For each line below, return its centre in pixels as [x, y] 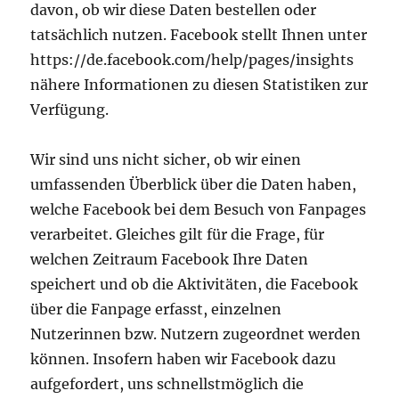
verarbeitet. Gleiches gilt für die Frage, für [178, 235]
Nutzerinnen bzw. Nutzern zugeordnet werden [196, 334]
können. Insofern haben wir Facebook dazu [183, 359]
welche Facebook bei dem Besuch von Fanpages [199, 210]
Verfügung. [70, 110]
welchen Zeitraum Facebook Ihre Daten [170, 260]
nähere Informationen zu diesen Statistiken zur [199, 85]
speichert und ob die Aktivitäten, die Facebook [195, 285]
